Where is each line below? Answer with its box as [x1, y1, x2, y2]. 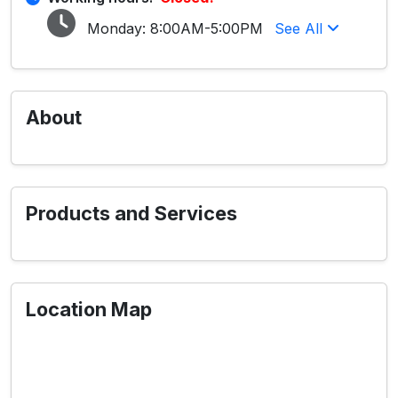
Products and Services [26, 202, 237, 225]
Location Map [26, 298, 152, 321]
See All [275, 20, 327, 37]
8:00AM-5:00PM [150, 20, 263, 37]
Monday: [83, 20, 150, 37]
